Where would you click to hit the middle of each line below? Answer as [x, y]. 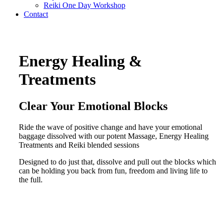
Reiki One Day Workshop [84, 5]
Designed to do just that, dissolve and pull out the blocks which [117, 162]
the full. [31, 179]
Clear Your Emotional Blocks [93, 106]
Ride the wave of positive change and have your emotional [111, 127]
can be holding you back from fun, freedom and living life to [113, 170]
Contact [36, 14]
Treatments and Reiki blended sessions [79, 145]
